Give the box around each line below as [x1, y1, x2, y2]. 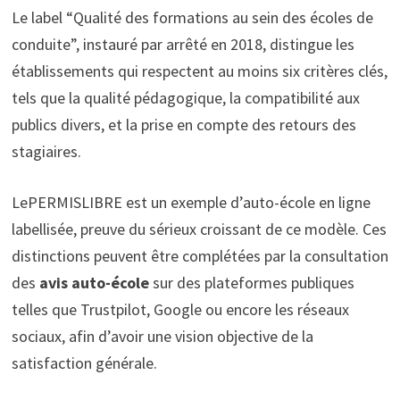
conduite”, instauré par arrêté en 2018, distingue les [11, 33, 354, 54]
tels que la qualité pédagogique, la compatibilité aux [11, 87, 360, 108]
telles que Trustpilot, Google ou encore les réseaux [11, 298, 349, 320]
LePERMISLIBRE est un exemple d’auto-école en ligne [11, 191, 371, 212]
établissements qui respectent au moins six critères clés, [11, 60, 387, 81]
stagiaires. [11, 140, 81, 162]
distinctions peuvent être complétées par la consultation [11, 245, 388, 266]
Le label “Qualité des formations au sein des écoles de [11, 6, 373, 28]
